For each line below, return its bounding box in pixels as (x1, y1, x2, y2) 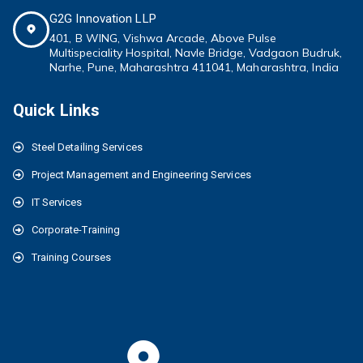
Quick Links (13, 100, 100, 121)
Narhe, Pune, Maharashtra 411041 (49, 60, 231, 75)
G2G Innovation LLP (49, 11, 156, 27)
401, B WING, (49, 31, 124, 46)
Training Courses (31, 251, 112, 264)
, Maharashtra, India (231, 60, 339, 75)
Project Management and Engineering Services (31, 169, 251, 181)
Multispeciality (49, 45, 122, 61)
